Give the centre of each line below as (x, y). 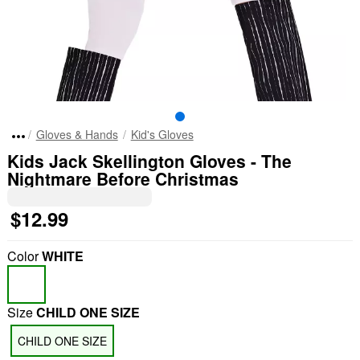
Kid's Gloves (162, 134)
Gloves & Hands (77, 134)
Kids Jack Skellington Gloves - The (149, 161)
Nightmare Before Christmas (123, 178)
